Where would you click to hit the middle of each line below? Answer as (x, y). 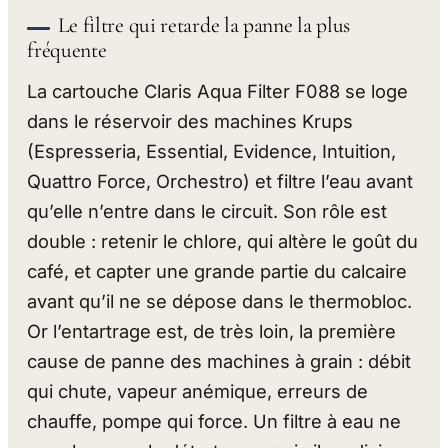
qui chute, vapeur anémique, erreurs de (198, 391)
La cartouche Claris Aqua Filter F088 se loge (218, 91)
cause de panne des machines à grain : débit (219, 361)
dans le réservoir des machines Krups (190, 121)
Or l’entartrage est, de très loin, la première (212, 331)
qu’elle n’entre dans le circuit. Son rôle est (207, 211)
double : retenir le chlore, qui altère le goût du (223, 241)
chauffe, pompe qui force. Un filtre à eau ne (214, 421)
